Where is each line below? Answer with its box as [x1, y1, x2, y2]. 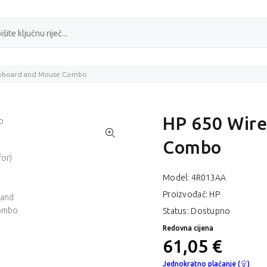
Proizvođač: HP [163, 190, 220, 200]
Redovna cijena [163, 224, 213, 232]
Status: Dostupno [163, 206, 231, 216]
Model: [163, 173, 191, 183]
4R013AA [191, 173, 226, 183]
